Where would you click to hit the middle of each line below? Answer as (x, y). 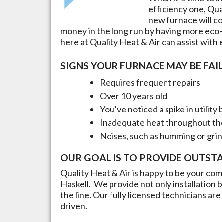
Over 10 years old (133, 95)
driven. (74, 206)
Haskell (75, 184)
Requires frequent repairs (150, 82)
